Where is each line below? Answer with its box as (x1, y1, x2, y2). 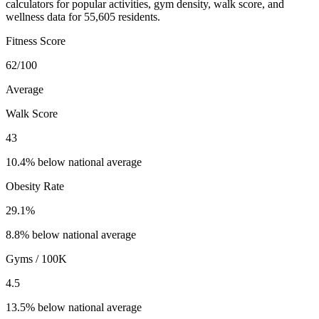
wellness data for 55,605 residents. (6, 11, 160, 23)
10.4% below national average (6, 156, 142, 169)
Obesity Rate (6, 180, 64, 193)
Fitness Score (6, 35, 66, 48)
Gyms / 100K (6, 253, 67, 266)
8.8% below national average (6, 229, 136, 241)
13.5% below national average (6, 301, 142, 314)
